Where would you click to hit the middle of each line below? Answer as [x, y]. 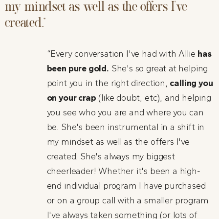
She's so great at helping [158, 69]
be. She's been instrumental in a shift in [126, 127]
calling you [191, 83]
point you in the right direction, [108, 83]
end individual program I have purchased [126, 186]
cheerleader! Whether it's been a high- [123, 171]
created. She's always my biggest [111, 157]
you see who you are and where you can [125, 113]
